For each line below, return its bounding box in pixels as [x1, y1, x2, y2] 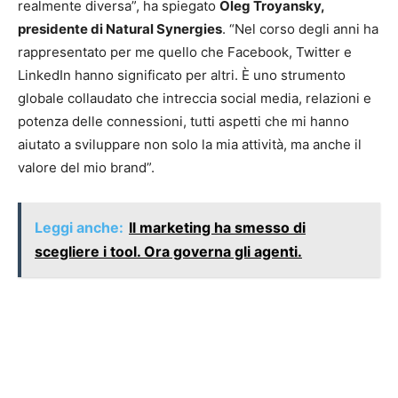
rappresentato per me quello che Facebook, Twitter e [18, 44, 352, 60]
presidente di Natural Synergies [18, 20, 222, 37]
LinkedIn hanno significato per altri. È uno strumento [18, 67, 346, 84]
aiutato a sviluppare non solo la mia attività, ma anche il [18, 136, 362, 153]
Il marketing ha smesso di [129, 219, 306, 236]
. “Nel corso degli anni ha [222, 20, 378, 37]
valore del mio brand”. [18, 159, 155, 176]
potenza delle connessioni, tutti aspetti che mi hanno [18, 113, 349, 130]
